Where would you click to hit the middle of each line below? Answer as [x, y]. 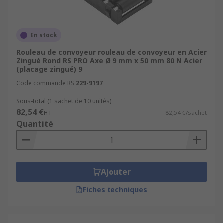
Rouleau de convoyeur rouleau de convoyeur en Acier [111, 52]
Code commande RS [45, 83]
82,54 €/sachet [186, 113]
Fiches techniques [115, 189]
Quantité [35, 124]
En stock [44, 35]
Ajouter [115, 172]
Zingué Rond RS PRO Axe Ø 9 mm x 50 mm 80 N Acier [109, 60]
